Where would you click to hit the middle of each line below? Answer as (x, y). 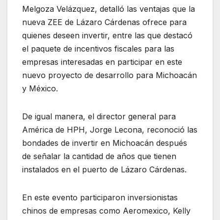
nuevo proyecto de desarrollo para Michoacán (110, 75)
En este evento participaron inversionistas (100, 197)
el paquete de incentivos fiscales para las (98, 48)
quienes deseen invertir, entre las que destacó (107, 35)
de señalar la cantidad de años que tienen (99, 156)
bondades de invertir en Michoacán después (105, 143)
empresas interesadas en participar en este (102, 62)
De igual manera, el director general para (99, 116)
